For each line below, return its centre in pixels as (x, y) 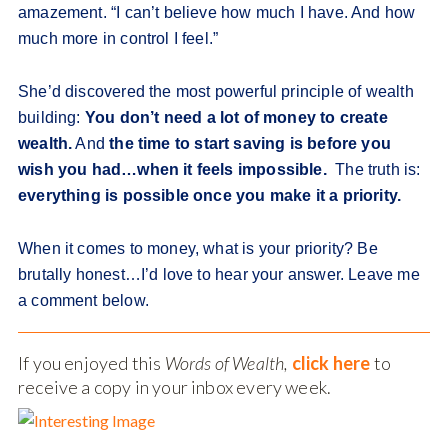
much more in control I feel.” (120, 39)
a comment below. (83, 301)
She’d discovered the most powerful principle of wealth (216, 92)
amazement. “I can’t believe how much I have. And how (217, 13)
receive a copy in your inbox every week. (175, 387)
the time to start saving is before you (250, 144)
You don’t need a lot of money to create (236, 118)
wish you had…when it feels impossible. (175, 170)
